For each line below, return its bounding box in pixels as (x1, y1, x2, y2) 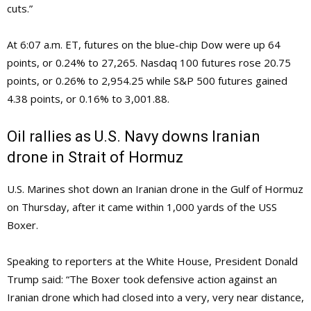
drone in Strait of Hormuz (7, 149, 183, 167)
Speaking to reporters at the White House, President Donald (7, 254, 298, 269)
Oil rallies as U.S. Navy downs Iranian (7, 128, 260, 146)
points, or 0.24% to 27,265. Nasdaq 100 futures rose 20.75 (7, 56, 291, 70)
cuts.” (7, 1, 33, 16)
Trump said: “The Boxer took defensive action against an (7, 272, 277, 287)
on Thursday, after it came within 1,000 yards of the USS (7, 200, 277, 215)
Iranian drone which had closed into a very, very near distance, (7, 290, 304, 305)
